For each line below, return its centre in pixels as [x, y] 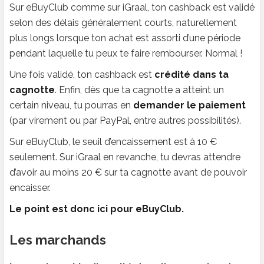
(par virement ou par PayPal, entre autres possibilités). [125, 120]
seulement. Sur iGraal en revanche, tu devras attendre [125, 157]
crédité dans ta [192, 74]
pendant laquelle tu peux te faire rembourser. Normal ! [126, 53]
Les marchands [58, 240]
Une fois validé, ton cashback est [82, 74]
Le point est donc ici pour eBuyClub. [97, 209]
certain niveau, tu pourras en [71, 105]
